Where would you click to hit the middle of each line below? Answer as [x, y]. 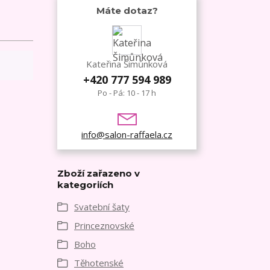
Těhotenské [99, 262]
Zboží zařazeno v [99, 173]
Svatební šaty [102, 206]
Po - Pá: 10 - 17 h [127, 93]
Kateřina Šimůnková [127, 64]
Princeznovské [104, 225]
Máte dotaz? [127, 10]
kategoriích [85, 184]
